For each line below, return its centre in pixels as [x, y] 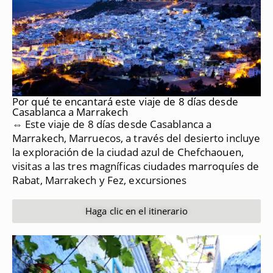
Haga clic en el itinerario [136, 211]
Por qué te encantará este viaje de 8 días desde [125, 101]
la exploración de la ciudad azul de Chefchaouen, [128, 152]
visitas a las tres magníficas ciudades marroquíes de [136, 166]
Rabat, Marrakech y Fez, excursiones [100, 180]
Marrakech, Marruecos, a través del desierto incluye [136, 138]
